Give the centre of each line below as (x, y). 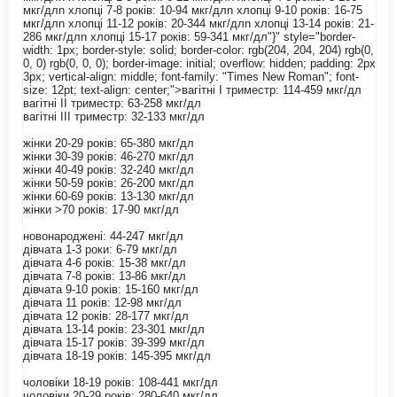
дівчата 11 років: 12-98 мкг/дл (102, 303)
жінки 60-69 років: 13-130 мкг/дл (109, 196)
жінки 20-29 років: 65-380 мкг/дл (109, 143)
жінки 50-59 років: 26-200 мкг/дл (109, 183)
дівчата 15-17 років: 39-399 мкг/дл (114, 343)
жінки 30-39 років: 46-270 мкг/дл (109, 156)
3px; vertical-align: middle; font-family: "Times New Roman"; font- (191, 77)
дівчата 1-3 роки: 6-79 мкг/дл (100, 249)
